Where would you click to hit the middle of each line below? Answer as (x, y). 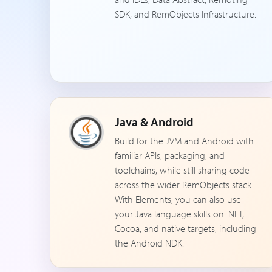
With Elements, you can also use (178, 199)
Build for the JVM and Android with (184, 141)
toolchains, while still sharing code (182, 170)
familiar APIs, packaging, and (170, 155)
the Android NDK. (149, 243)
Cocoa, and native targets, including (185, 228)
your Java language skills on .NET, (179, 214)
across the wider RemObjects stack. (184, 185)
